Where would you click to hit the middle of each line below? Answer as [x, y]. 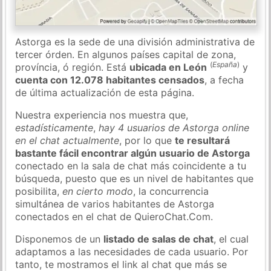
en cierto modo [98, 191]
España [225, 64]
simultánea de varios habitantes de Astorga [115, 204]
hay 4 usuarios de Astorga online [174, 127]
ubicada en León [168, 67]
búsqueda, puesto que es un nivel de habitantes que [135, 178]
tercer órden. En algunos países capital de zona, [126, 54]
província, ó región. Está [73, 67]
